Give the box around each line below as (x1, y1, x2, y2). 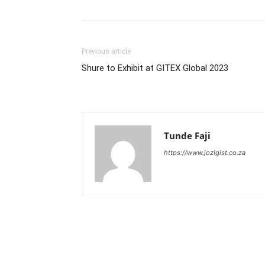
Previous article (82, 47, 131, 56)
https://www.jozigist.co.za (164, 148, 245, 157)
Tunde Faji (164, 130, 211, 141)
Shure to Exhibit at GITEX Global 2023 (82, 63, 228, 73)
